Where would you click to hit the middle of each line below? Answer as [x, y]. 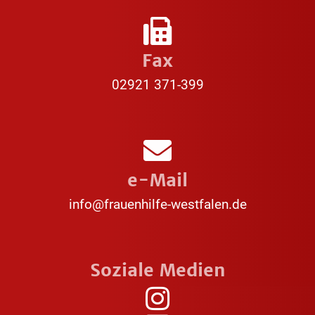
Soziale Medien [157, 270]
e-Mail [157, 180]
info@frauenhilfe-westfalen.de [157, 205]
